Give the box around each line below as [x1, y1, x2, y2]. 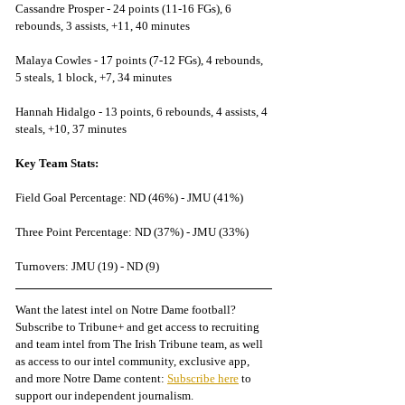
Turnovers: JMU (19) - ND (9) [15, 259, 159, 274]
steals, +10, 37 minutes [15, 122, 127, 137]
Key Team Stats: [15, 156, 99, 171]
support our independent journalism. [15, 389, 193, 403]
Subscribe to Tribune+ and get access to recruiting [15, 320, 262, 334]
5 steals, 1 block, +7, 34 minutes [15, 71, 172, 85]
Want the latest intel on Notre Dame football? [15, 303, 239, 317]
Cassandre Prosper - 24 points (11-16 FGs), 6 [15, 2, 234, 16]
